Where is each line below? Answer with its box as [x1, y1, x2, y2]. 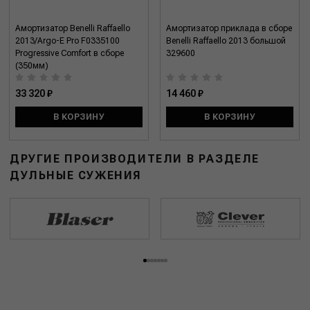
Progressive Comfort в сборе [15, 48, 125, 59]
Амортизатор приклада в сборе [166, 24, 292, 34]
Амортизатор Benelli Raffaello [15, 24, 131, 34]
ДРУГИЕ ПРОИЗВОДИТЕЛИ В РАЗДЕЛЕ [10, 152, 259, 166]
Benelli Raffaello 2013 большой [166, 36, 286, 46]
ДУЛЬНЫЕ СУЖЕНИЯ [10, 169, 142, 183]
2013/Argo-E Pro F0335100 [15, 36, 120, 46]
